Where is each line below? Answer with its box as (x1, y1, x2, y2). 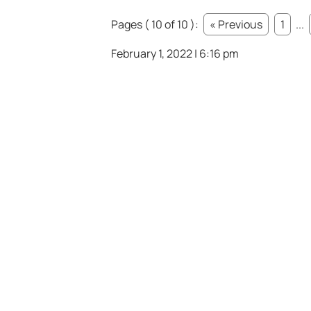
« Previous (210, 17, 262, 33)
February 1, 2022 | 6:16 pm (111, 46, 239, 62)
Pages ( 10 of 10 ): (111, 17, 201, 33)
